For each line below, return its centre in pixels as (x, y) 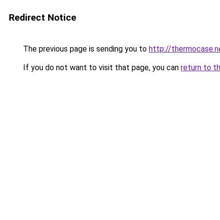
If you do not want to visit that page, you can (101, 68)
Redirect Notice (42, 17)
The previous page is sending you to (85, 49)
